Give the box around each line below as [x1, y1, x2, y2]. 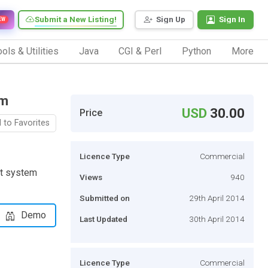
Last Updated [80, 214, 127, 224]
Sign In [219, 14, 245, 25]
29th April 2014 [189, 193, 245, 203]
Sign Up [156, 14, 185, 25]
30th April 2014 [189, 214, 245, 224]
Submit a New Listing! [35, 14, 117, 25]
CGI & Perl [118, 45, 162, 57]
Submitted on [80, 193, 130, 203]
